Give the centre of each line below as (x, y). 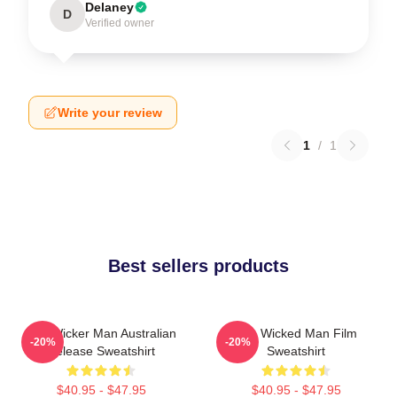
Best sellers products (198, 265)
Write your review (110, 112)
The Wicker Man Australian (101, 333)
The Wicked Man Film (296, 333)
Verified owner (120, 23)
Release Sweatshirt (101, 350)
